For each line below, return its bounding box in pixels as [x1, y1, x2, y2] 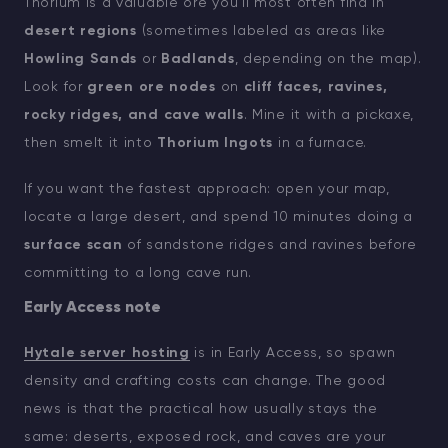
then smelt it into [24, 136, 158, 151]
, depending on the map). [234, 52, 422, 67]
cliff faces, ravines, [243, 80, 388, 95]
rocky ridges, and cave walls [24, 108, 244, 123]
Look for [24, 80, 88, 95]
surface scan [24, 238, 123, 253]
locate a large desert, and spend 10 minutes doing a [24, 210, 413, 225]
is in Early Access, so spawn [189, 346, 397, 361]
